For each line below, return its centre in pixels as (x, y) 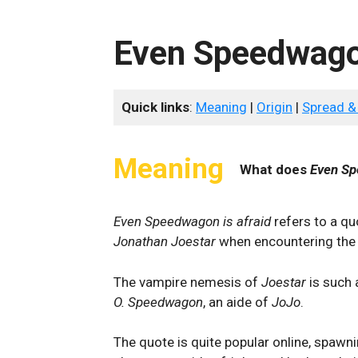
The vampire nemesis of (187, 282)
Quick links (155, 107)
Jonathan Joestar (166, 241)
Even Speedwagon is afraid (192, 221)
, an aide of (237, 302)
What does (275, 169)
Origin (274, 107)
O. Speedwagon (158, 302)
